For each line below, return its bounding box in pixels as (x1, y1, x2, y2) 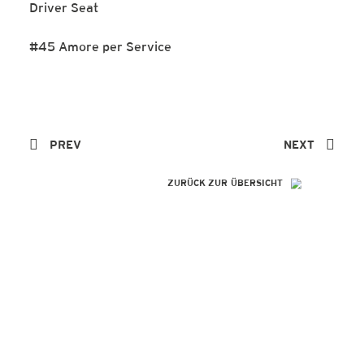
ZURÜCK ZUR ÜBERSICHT (167, 179, 284, 188)
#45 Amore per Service (29, 41, 171, 54)
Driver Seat (29, 2, 98, 15)
